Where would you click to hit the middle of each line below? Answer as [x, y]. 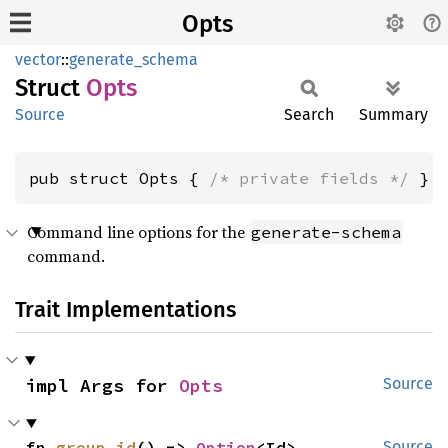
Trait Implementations [125, 309]
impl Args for [102, 385]
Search [309, 114]
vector [38, 59]
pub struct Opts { [119, 178]
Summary [393, 114]
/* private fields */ [309, 178]
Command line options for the [138, 232]
